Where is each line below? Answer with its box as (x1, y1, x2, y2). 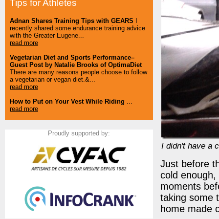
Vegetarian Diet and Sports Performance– (10, 54, 134, 62)
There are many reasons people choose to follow (10, 68, 147, 76)
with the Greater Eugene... (10, 32, 84, 40)
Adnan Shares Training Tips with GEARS (10, 17, 133, 25)
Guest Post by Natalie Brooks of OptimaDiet (10, 61, 142, 69)
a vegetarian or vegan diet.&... (10, 76, 95, 84)
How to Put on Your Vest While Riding (10, 98, 125, 106)
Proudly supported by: (48, 130, 110, 137)
